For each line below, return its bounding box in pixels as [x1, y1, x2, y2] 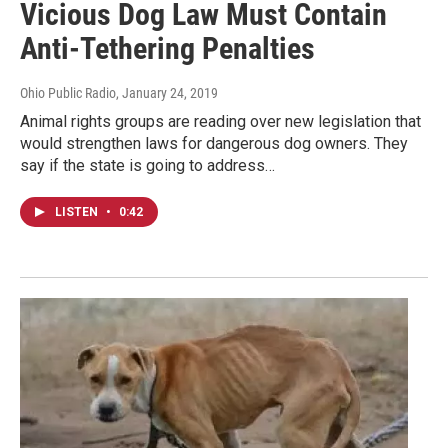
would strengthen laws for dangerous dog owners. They [20, 134, 408, 154]
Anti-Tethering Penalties [20, 31, 315, 67]
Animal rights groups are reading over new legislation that [20, 112, 421, 132]
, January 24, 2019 [116, 85, 218, 102]
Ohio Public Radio [20, 85, 116, 102]
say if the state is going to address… [20, 156, 275, 176]
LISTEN [55, 205, 101, 220]
